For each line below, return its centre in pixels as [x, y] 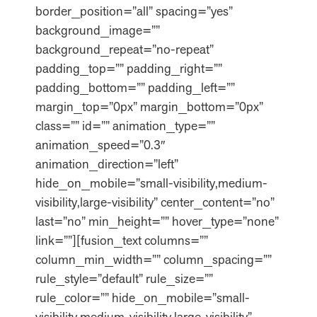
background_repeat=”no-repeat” [125, 49]
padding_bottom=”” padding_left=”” [135, 87]
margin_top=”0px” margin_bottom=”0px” [149, 106]
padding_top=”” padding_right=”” [129, 68]
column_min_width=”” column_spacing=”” [154, 259]
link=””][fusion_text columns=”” [122, 240]
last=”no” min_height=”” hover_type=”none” [157, 221]
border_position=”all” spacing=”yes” [134, 11]
